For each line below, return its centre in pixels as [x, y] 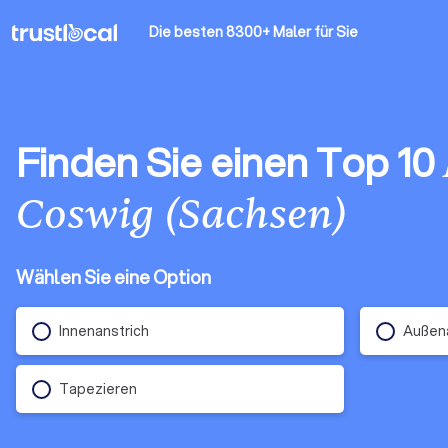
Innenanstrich [104, 330]
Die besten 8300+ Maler [230, 32]
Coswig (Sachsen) [181, 215]
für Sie [336, 32]
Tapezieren [98, 388]
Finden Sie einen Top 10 [229, 161]
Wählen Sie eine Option [113, 277]
